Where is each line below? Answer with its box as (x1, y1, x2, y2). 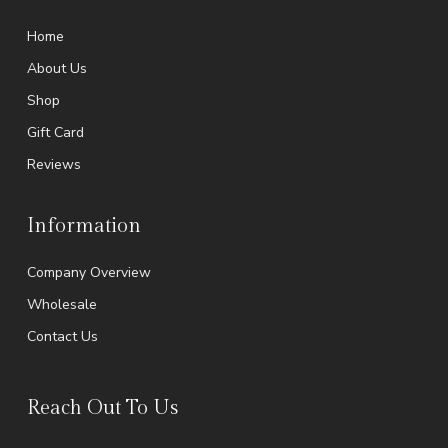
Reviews (26, 154, 81, 174)
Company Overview (26, 262, 151, 282)
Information (26, 213, 141, 238)
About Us (26, 58, 87, 78)
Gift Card (26, 122, 84, 142)
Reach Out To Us (26, 395, 178, 420)
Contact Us (26, 326, 98, 346)
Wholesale (26, 294, 97, 314)
